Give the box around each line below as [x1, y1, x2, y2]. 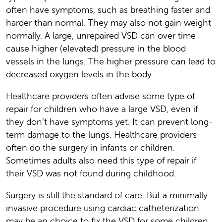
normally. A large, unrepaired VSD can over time [6, 29, 196, 41]
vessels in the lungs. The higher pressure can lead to [6, 55, 216, 67]
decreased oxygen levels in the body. [6, 68, 153, 80]
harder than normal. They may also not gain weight [6, 16, 211, 28]
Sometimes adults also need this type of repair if [6, 154, 196, 166]
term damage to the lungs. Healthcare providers [6, 128, 197, 140]
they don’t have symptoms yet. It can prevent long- [6, 115, 213, 127]
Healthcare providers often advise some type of [6, 90, 195, 102]
